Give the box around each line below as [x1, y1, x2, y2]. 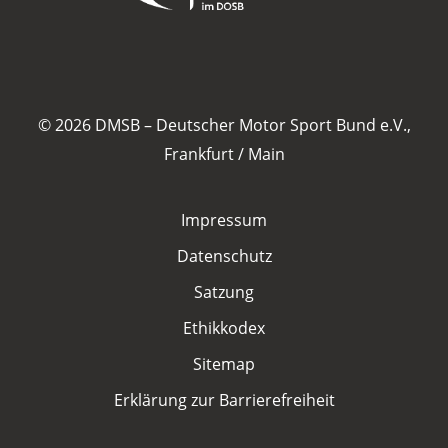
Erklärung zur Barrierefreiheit [113, 389, 335, 412]
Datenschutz [176, 245, 272, 268]
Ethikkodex [183, 317, 265, 340]
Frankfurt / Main [163, 142, 285, 165]
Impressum [181, 209, 267, 232]
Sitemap [193, 353, 255, 376]
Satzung [194, 281, 254, 304]
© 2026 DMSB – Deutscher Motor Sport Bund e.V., [37, 113, 411, 136]
